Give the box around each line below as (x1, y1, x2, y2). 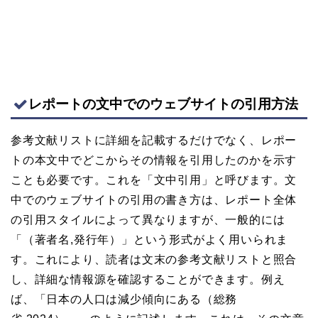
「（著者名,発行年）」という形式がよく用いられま (11, 234, 289, 246)
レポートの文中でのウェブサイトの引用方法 (28, 97, 298, 112)
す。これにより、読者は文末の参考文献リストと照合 (11, 253, 297, 266)
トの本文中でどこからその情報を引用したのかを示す (11, 154, 297, 167)
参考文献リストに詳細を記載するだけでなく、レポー (11, 134, 297, 147)
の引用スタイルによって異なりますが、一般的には (11, 214, 285, 226)
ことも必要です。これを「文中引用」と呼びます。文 (11, 174, 297, 187)
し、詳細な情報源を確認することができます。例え (11, 273, 285, 286)
